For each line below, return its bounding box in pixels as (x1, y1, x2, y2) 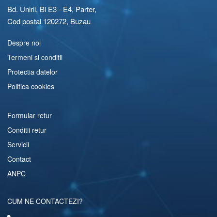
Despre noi (7, 37, 41, 47)
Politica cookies (7, 81, 54, 91)
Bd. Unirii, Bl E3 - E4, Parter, (7, 3, 96, 14)
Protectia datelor (7, 66, 58, 77)
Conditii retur (7, 124, 46, 135)
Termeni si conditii (7, 52, 62, 62)
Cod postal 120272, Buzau (7, 15, 91, 26)
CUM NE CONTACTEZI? (7, 196, 83, 206)
